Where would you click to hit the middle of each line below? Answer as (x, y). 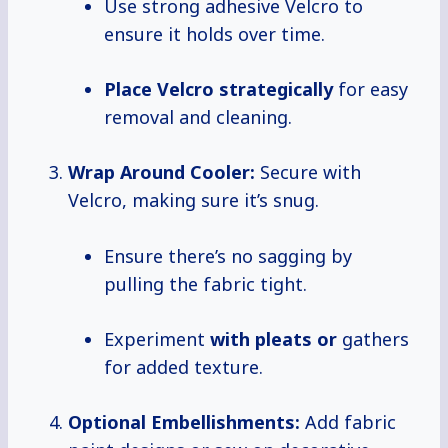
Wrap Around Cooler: (161, 172)
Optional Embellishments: (184, 422)
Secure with (308, 172)
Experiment (157, 339)
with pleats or (273, 339)
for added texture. (183, 367)
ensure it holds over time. (214, 34)
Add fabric (348, 422)
